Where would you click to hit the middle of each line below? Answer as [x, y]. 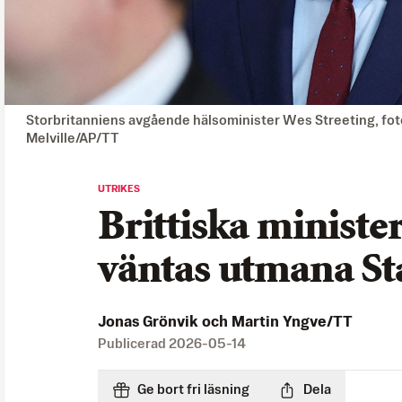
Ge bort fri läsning [193, 389]
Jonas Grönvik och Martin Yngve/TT [225, 322]
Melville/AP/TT [73, 138]
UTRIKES [119, 189]
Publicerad [133, 344]
